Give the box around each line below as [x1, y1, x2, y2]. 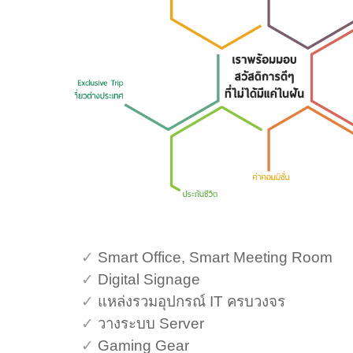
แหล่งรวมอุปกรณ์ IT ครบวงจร [97, 293, 293, 310]
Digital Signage [97, 271, 204, 288]
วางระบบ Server [97, 315, 212, 332]
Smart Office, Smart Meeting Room [97, 249, 333, 266]
